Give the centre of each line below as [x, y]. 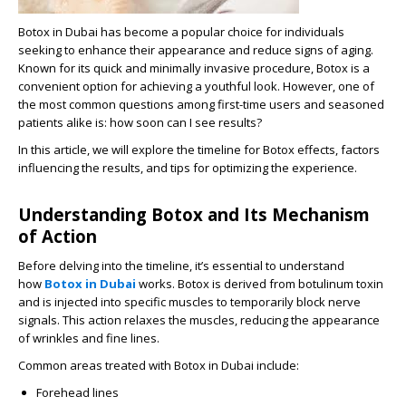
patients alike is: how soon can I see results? [140, 122]
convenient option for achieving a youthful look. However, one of [196, 86]
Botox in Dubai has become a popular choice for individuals [181, 32]
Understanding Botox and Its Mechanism [194, 214]
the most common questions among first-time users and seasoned [201, 104]
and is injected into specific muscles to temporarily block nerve [189, 302]
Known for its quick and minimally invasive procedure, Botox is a [194, 68]
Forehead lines [77, 392]
